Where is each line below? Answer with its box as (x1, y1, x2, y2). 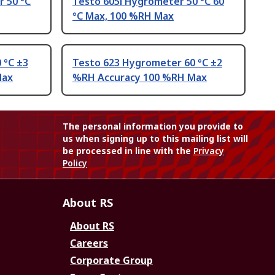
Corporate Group (70, 254, 153, 268)
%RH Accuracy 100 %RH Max (72, 71, 207, 85)
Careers (70, 236, 108, 250)
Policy (63, 157, 87, 169)
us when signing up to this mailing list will (63, 133, 248, 145)
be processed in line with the (63, 145, 193, 157)
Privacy (193, 145, 224, 157)
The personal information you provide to (63, 120, 243, 133)
